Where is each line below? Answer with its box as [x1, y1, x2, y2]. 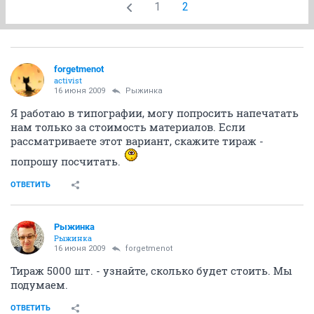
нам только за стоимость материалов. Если [11, 119, 245, 134]
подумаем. [11, 277, 68, 292]
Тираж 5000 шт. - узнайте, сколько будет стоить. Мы [11, 263, 292, 278]
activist [54, 74, 82, 86]
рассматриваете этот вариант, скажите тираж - [11, 133, 264, 148]
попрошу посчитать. [11, 153, 123, 168]
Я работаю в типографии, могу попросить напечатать [11, 105, 299, 120]
